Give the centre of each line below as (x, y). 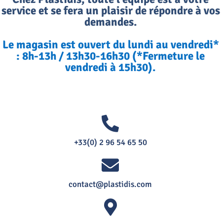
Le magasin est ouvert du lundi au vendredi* (110, 45)
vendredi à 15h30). (110, 68)
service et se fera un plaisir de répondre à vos (110, 11)
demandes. (110, 22)
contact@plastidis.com (110, 184)
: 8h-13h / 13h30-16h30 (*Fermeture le (110, 56)
